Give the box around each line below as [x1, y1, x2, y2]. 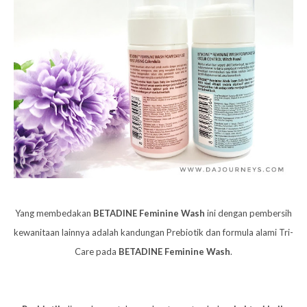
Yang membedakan [15, 207, 93, 219]
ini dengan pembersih [205, 207, 292, 219]
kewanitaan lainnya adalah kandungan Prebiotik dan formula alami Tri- [14, 226, 293, 238]
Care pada [75, 245, 119, 257]
